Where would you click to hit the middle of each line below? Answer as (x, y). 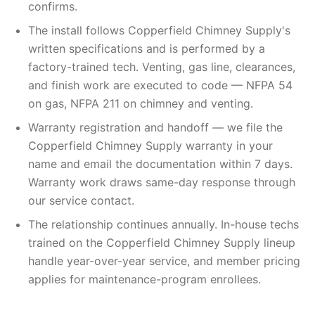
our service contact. (81, 200)
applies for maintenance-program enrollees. (144, 279)
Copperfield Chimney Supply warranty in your (150, 146)
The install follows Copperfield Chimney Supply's (159, 30)
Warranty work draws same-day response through (162, 182)
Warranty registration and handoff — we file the (155, 127)
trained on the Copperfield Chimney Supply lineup (162, 243)
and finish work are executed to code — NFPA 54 (160, 85)
